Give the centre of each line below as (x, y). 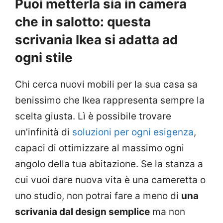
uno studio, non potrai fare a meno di (98, 196)
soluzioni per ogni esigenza (133, 132)
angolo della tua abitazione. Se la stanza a (109, 164)
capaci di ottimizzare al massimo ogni (100, 148)
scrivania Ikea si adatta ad (97, 40)
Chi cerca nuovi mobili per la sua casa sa (106, 85)
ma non (167, 212)
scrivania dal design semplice (82, 212)
